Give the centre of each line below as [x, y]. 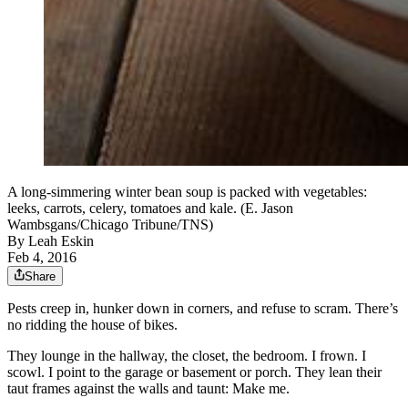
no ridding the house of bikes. [92, 325]
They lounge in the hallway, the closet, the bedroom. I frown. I [187, 356]
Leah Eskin [61, 241]
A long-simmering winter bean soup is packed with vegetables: [187, 192]
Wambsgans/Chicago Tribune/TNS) [110, 225]
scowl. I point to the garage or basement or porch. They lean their [194, 372]
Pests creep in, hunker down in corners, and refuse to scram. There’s [203, 309]
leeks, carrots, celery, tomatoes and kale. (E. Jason [150, 209]
